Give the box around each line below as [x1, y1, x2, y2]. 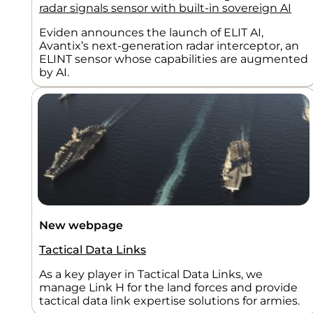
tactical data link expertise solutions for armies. [39, 293, 300, 307]
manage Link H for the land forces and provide [39, 280, 298, 294]
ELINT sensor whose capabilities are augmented [39, 52, 308, 66]
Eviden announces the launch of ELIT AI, [39, 25, 263, 39]
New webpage [39, 218, 123, 232]
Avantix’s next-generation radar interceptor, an [39, 38, 299, 52]
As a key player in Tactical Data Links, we [39, 267, 263, 281]
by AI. [39, 65, 69, 79]
